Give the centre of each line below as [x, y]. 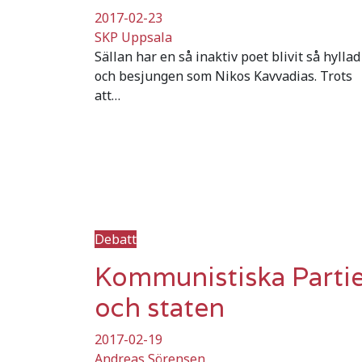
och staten [160, 307]
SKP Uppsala [133, 37]
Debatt [116, 239]
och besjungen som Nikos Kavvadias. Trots [223, 76]
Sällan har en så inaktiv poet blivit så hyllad [227, 56]
